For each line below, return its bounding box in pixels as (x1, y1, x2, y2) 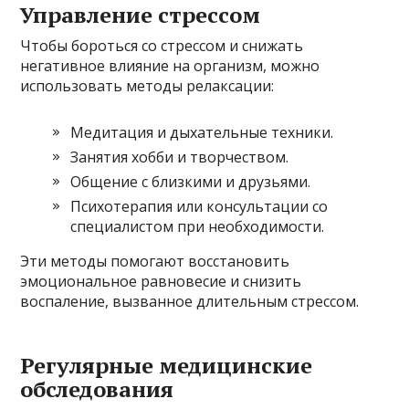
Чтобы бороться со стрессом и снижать (20, 36, 304, 57)
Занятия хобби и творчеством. (70, 147, 289, 168)
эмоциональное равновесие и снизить (20, 271, 302, 292)
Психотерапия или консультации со (70, 196, 329, 217)
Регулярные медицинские (20, 351, 313, 381)
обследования (20, 374, 174, 404)
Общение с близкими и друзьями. (70, 172, 311, 193)
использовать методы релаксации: (20, 76, 275, 97)
